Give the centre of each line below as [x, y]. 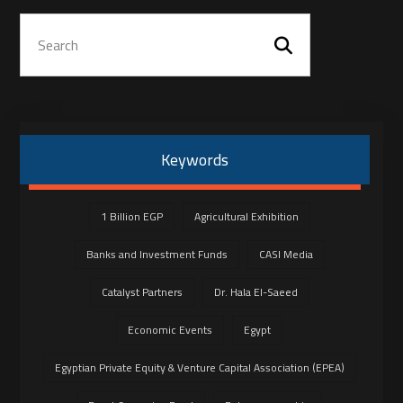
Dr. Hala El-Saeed [255, 292]
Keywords [195, 160]
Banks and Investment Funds [157, 254]
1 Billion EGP [131, 216]
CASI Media [286, 254]
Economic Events [170, 330]
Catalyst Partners [142, 292]
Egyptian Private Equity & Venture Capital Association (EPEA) [199, 367]
